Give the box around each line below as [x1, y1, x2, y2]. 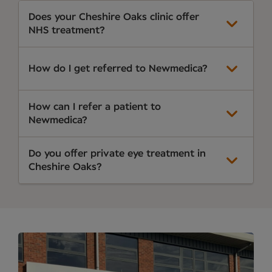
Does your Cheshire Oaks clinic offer [29, 12, 199, 22]
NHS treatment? [29, 25, 105, 35]
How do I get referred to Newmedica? [29, 63, 208, 73]
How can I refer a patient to [29, 101, 161, 112]
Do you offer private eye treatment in [29, 148, 206, 158]
